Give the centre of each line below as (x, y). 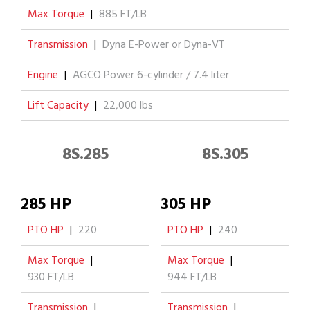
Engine (43, 76)
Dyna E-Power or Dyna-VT (164, 45)
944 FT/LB (192, 278)
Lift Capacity (58, 106)
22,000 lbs (128, 106)
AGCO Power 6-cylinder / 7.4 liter (151, 76)
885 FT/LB (123, 15)
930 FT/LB (51, 278)
